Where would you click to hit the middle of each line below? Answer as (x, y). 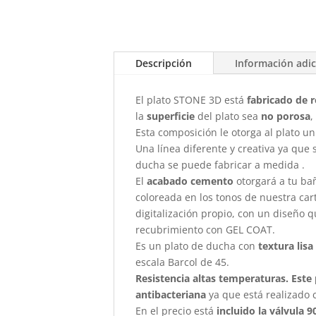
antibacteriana (172, 294)
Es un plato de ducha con (196, 245)
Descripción (164, 63)
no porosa (286, 116)
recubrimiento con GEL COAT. (206, 229)
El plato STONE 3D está (192, 99)
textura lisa (285, 245)
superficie (172, 116)
